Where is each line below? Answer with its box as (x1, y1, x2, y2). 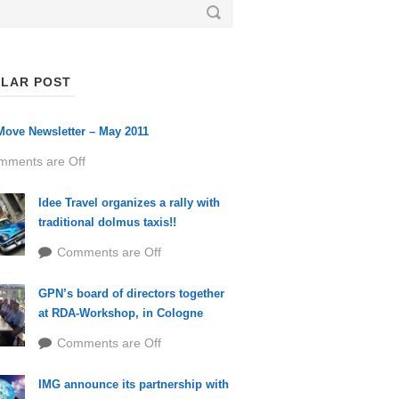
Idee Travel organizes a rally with (37, 196, 220, 209)
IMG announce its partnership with (37, 378, 229, 391)
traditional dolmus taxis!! (37, 216, 176, 229)
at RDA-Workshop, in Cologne (37, 306, 203, 320)
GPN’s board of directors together (37, 287, 224, 300)
